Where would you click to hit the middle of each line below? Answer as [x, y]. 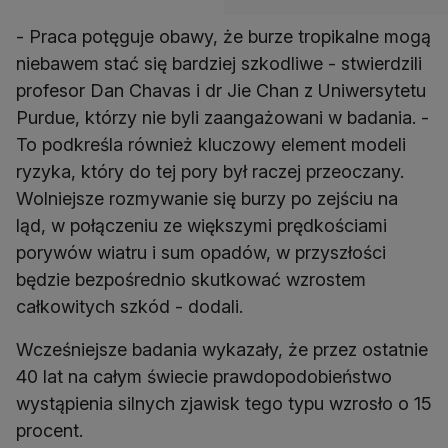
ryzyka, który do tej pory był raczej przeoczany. [210, 172]
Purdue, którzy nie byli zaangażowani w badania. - [222, 118]
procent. [49, 431]
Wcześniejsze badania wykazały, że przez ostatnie [222, 350]
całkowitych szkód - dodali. [129, 307]
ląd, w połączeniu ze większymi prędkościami [201, 226]
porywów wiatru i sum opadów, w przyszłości [201, 253]
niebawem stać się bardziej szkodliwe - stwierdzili [219, 64]
